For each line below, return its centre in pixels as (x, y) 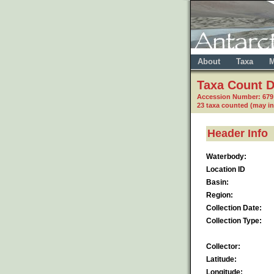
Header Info (238, 133)
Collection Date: (234, 208)
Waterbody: (226, 156)
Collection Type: (234, 220)
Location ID (226, 169)
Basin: (217, 182)
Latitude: (221, 259)
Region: (220, 195)
